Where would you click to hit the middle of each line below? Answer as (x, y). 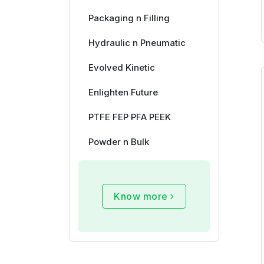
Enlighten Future (123, 92)
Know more (142, 196)
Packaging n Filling (129, 18)
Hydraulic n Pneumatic (137, 43)
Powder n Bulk (118, 142)
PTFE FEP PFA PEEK (129, 117)
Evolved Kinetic (121, 67)
